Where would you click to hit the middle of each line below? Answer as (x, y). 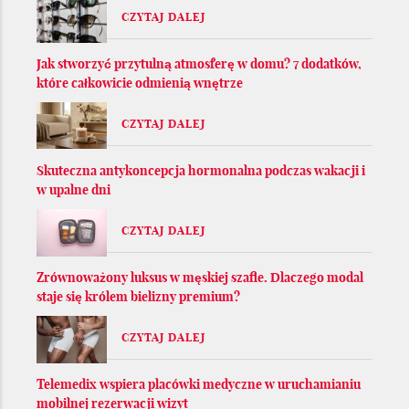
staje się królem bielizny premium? (138, 296)
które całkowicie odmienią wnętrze (140, 83)
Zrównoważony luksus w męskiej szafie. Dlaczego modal (200, 277)
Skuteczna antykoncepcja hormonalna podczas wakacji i (201, 170)
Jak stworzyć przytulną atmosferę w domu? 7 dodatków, (199, 63)
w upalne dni (73, 189)
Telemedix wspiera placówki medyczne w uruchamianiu (199, 384)
